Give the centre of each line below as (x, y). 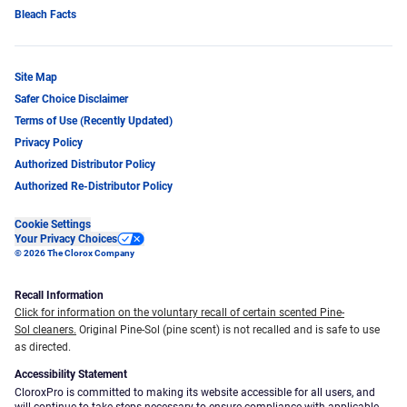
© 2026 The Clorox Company (74, 253)
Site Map (36, 77)
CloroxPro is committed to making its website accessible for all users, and (195, 392)
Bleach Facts (45, 14)
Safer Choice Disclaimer (71, 99)
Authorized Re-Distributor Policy (94, 186)
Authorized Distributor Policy (85, 164)
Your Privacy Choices (66, 238)
